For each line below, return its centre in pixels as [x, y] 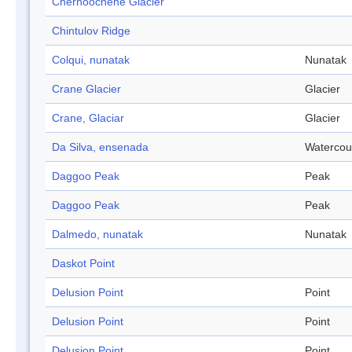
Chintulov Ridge [91, 31]
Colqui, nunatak [91, 60]
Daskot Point [83, 264]
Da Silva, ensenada [100, 147]
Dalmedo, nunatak [97, 235]
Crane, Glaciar [88, 118]
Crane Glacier [86, 89]
